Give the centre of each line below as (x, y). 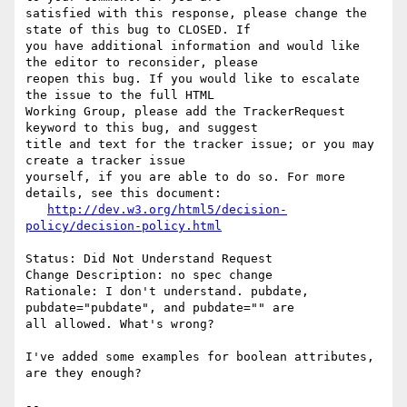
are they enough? (84, 373)
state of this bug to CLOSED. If (138, 30)
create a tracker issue (105, 161)
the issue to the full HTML (120, 95)
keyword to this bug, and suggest (142, 128)
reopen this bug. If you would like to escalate (193, 79)
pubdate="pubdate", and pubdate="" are (160, 308)
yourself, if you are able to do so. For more (185, 177)
